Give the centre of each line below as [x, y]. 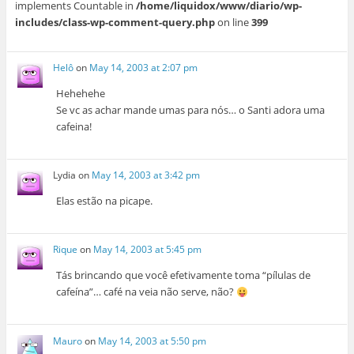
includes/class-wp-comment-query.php [115, 22]
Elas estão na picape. [105, 201]
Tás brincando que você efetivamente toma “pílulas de [184, 275]
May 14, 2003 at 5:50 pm [153, 341]
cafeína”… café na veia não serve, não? [147, 292]
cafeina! [74, 126]
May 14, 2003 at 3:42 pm [146, 175]
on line [233, 22]
